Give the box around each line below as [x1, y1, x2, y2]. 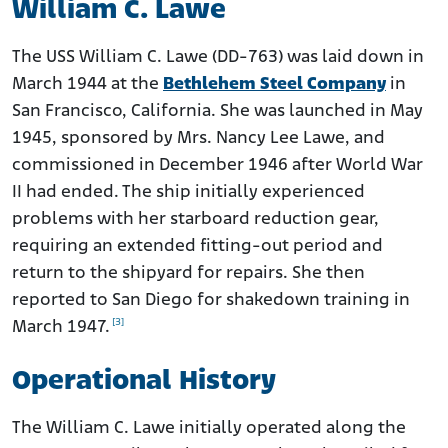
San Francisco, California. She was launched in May [12, 102, 423, 122]
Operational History [12, 367, 276, 397]
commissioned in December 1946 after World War [12, 156, 423, 176]
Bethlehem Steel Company [163, 75, 386, 95]
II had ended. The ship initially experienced [12, 183, 365, 203]
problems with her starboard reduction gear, [12, 210, 379, 230]
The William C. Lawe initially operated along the [12, 419, 406, 439]
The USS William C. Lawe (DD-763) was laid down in [12, 48, 424, 68]
